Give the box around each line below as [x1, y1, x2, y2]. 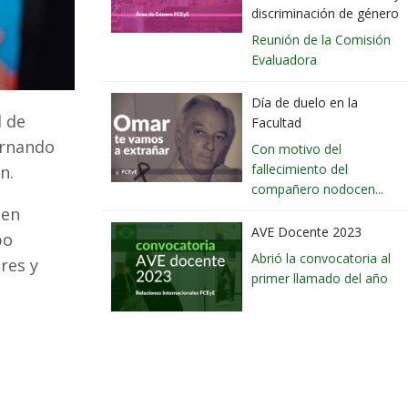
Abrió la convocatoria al [251, 250, 391, 268]
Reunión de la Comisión [251, 31, 391, 49]
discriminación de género [251, 5, 399, 23]
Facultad [251, 114, 301, 132]
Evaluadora [251, 51, 317, 69]
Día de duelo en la [251, 94, 358, 112]
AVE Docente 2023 [251, 223, 362, 241]
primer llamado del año [251, 270, 388, 288]
